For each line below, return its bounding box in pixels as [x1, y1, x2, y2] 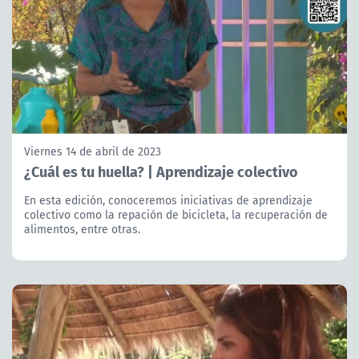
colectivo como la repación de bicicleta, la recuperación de [24, 206, 328, 223]
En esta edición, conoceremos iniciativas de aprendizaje [24, 192, 313, 208]
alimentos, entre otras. [24, 220, 140, 237]
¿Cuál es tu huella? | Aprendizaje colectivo [24, 159, 298, 182]
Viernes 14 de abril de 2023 [24, 143, 161, 159]
